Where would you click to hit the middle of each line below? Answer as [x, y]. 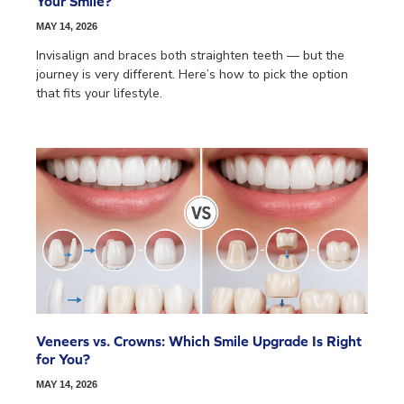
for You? [63, 359]
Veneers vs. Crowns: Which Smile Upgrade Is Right [199, 341]
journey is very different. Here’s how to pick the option [192, 75]
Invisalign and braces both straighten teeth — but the [190, 56]
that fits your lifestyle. [99, 94]
